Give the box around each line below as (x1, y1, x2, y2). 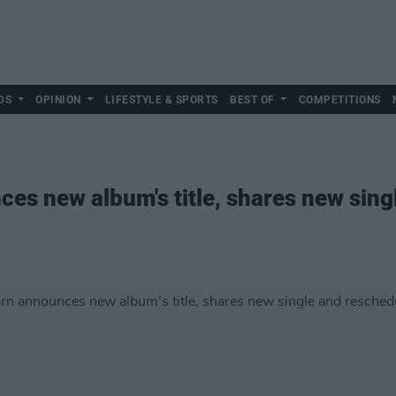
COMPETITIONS (298, 94, 381, 106)
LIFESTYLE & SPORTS (104, 94, 218, 106)
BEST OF (230, 94, 275, 106)
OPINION (35, 94, 81, 106)
